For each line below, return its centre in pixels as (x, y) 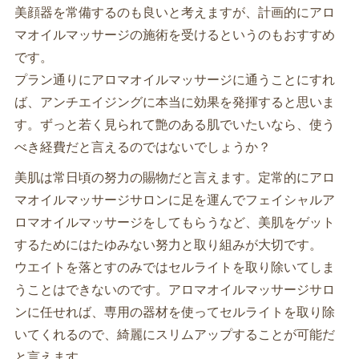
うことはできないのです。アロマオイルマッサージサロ (174, 290)
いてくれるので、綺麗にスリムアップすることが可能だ (174, 335)
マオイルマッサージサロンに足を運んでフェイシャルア (174, 200)
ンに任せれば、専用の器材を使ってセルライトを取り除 (174, 312)
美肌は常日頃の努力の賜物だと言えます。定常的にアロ (174, 177)
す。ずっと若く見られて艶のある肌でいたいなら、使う (174, 125)
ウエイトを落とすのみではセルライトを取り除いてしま (174, 267)
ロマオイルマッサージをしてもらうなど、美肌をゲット (174, 222)
